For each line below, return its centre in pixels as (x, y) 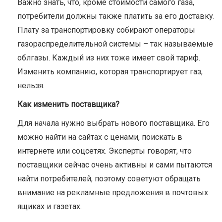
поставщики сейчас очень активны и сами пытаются (115, 165)
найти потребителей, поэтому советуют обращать (109, 179)
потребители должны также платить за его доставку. (116, 16)
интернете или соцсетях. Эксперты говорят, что (105, 151)
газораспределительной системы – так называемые (115, 44)
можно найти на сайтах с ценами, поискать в (100, 137)
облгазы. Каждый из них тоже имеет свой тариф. (109, 58)
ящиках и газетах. (50, 206)
